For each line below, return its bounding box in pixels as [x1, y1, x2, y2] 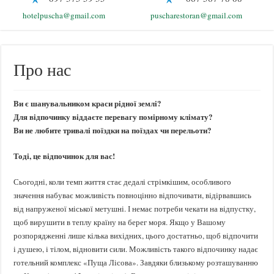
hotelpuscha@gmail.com [23, 10, 106, 21]
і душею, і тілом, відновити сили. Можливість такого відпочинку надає [13, 243, 259, 255]
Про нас [13, 57, 72, 81]
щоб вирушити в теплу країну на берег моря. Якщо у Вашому [13, 217, 226, 228]
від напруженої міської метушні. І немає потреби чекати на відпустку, [13, 203, 256, 215]
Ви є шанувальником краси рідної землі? [13, 97, 162, 109]
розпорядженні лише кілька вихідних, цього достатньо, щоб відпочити [13, 230, 259, 242]
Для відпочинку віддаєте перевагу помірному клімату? [13, 111, 213, 123]
